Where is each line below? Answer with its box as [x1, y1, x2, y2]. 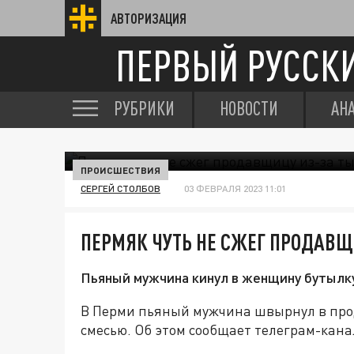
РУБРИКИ [114, 97, 175, 119]
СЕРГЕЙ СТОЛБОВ [81, 183, 160, 194]
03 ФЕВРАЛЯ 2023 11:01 [184, 183, 286, 194]
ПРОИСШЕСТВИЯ [81, 164, 160, 175]
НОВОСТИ [220, 97, 278, 119]
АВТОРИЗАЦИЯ [111, 10, 186, 26]
